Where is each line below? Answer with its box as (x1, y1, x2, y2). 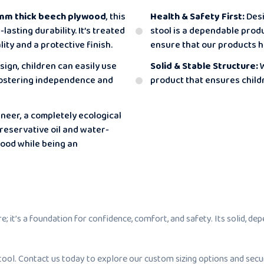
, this (106, 9, 126, 24)
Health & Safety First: (150, 9, 245, 24)
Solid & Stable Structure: (150, 58, 258, 74)
